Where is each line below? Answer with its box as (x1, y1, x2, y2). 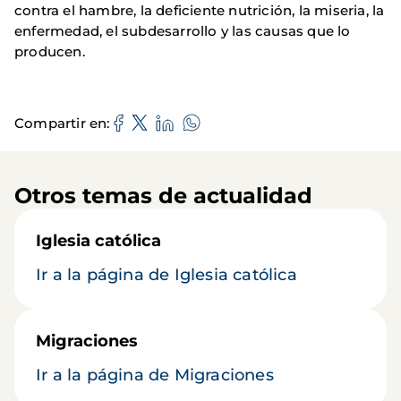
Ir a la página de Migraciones (36, 365, 274, 386)
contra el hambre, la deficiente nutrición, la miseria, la (14, 2, 385, 20)
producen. (14, 43, 85, 61)
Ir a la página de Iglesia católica (36, 265, 297, 286)
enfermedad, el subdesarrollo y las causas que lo (14, 22, 351, 40)
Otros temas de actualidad (14, 183, 312, 209)
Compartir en (14, 114, 107, 132)
